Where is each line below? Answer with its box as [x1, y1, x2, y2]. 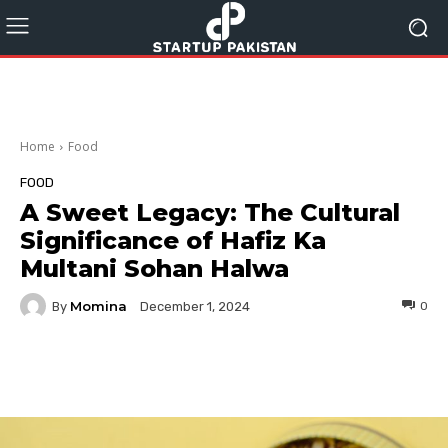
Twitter [203, 362, 246, 377]
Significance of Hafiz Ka [20, 226, 326, 255]
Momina [70, 297, 127, 314]
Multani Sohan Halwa [20, 254, 289, 283]
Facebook [68, 362, 123, 377]
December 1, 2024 [140, 299, 250, 315]
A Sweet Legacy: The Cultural [20, 198, 400, 227]
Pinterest [321, 362, 375, 377]
